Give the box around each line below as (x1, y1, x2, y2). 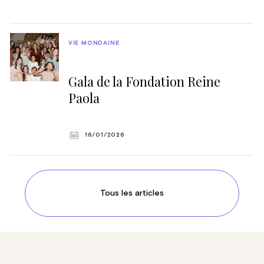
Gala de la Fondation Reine (68, 72, 220, 90)
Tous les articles (100, 189, 164, 197)
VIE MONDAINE (68, 39, 120, 46)
